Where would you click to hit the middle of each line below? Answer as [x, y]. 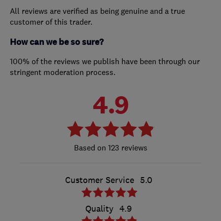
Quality [99, 208]
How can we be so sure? [57, 42]
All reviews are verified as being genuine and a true [97, 11]
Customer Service [99, 180]
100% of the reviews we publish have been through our [105, 61]
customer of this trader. [51, 21]
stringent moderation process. [63, 72]
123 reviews [127, 147]
